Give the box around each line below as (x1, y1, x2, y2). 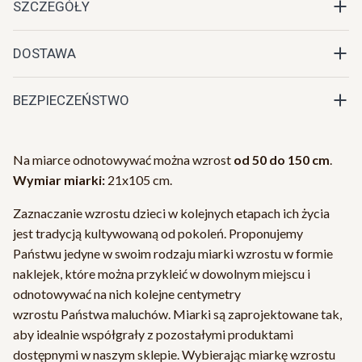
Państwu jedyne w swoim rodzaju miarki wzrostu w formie (13, 245, 333, 261)
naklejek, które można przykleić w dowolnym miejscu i (13, 265, 310, 281)
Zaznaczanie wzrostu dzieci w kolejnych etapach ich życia (13, 204, 330, 221)
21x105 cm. (105, 171, 172, 187)
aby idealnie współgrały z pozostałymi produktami (13, 326, 293, 342)
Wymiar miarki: (13, 171, 105, 187)
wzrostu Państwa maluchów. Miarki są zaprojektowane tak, (13, 305, 342, 322)
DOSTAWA (13, 44, 76, 61)
